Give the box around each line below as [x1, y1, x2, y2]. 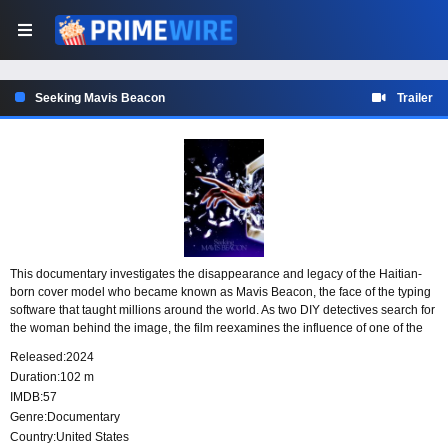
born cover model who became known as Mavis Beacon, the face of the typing [10, 285, 431, 300]
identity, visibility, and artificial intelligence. [10, 357, 237, 372]
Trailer [397, 91, 433, 105]
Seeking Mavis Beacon [35, 91, 165, 105]
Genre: [10, 410, 47, 425]
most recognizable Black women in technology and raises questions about [10, 339, 412, 354]
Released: [10, 350, 66, 365]
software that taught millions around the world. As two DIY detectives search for [10, 303, 435, 318]
